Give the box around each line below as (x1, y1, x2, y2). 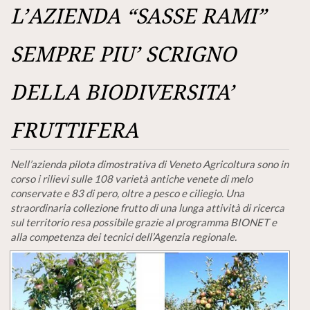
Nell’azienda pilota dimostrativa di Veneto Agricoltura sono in (10, 158, 289, 170)
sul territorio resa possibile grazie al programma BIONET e (10, 216, 277, 228)
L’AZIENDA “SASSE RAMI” (10, 4, 266, 28)
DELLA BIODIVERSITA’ (10, 80, 234, 104)
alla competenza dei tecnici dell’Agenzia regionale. (10, 230, 237, 243)
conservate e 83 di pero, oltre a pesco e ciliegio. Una (10, 187, 244, 199)
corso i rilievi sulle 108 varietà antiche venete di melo (10, 172, 253, 185)
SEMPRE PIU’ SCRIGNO (10, 42, 236, 66)
